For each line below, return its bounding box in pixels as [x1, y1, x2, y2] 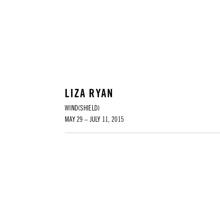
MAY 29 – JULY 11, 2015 [65, 115, 124, 124]
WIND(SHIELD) [65, 104, 100, 113]
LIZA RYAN [65, 87, 114, 102]
